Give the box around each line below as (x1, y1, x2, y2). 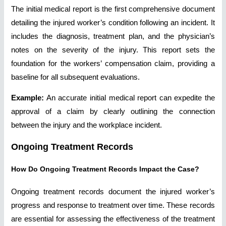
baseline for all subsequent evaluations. (11, 73, 140, 81)
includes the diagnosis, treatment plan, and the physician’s (11, 32, 215, 40)
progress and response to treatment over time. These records (11, 201, 215, 209)
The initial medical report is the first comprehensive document (11, 5, 215, 13)
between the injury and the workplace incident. (11, 121, 162, 130)
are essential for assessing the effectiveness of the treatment (11, 214, 215, 223)
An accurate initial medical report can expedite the (44, 94, 215, 102)
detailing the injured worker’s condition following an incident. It (11, 18, 215, 27)
